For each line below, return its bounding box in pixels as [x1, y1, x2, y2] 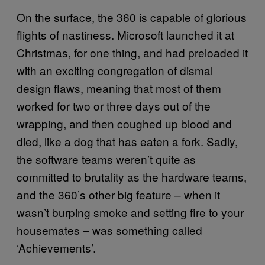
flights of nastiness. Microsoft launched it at [17, 26, 234, 43]
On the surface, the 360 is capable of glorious [17, 8, 247, 25]
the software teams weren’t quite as [17, 150, 196, 167]
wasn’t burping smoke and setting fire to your [17, 203, 244, 220]
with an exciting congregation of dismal [17, 62, 213, 78]
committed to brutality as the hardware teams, [17, 168, 247, 185]
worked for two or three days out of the [17, 97, 211, 114]
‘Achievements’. [17, 239, 96, 256]
